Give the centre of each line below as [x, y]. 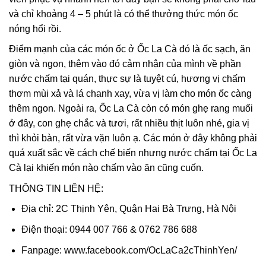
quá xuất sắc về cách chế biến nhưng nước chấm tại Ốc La [133, 153]
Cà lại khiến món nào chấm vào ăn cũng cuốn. [106, 168]
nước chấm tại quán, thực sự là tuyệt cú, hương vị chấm [127, 79]
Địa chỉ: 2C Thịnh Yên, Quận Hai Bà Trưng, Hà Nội [129, 209]
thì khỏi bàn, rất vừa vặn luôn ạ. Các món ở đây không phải [133, 138]
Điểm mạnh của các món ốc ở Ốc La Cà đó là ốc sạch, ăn [130, 49]
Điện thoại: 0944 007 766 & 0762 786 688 [109, 230]
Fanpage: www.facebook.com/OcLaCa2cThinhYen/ [129, 250]
